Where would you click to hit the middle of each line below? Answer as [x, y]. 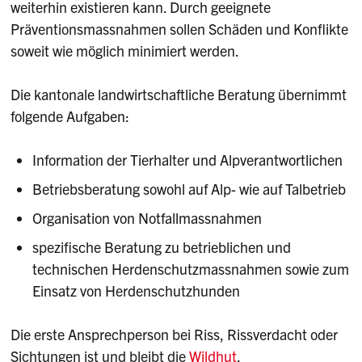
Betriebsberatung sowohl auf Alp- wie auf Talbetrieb [189, 188]
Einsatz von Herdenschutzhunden [137, 290]
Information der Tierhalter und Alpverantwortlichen [188, 159]
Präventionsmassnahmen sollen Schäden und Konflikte [180, 28]
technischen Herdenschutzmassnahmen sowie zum [191, 268]
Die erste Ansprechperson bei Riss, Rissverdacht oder [175, 334]
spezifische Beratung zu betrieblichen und [162, 246]
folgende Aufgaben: [70, 116]
